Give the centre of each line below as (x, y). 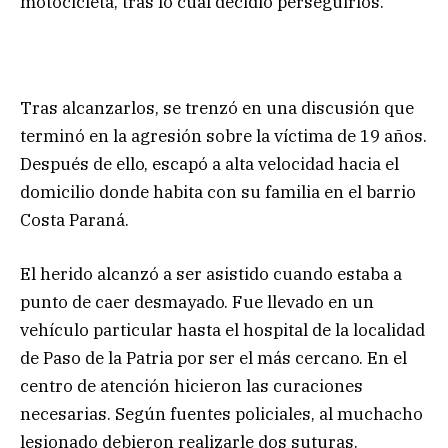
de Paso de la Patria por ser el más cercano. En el (213, 358)
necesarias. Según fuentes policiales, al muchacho (221, 414)
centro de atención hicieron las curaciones (191, 386)
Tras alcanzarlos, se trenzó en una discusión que (217, 108)
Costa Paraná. (74, 220)
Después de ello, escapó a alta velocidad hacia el (209, 164)
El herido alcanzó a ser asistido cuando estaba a (211, 274)
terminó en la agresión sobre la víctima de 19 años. (223, 136)
